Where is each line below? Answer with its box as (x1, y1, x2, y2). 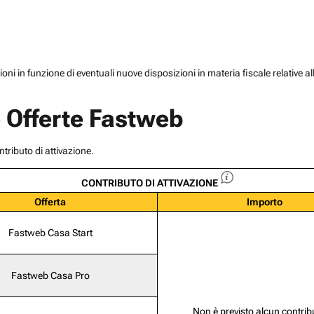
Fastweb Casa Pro (11, 270, 90, 282)
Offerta (34, 196, 66, 208)
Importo (246, 196, 282, 208)
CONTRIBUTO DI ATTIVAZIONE (81, 177, 218, 189)
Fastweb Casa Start (8, 227, 93, 239)
